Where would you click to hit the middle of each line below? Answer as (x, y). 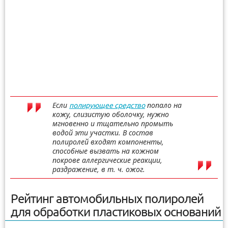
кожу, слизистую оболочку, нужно (111, 114)
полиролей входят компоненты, (108, 141)
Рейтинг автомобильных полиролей (107, 198)
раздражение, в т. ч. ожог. (99, 169)
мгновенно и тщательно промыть (113, 123)
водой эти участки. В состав (103, 132)
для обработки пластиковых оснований (116, 212)
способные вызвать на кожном (106, 151)
